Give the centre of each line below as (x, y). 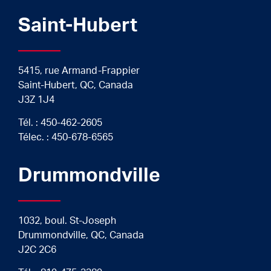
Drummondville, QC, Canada (81, 235)
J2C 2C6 (37, 250)
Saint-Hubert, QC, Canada (76, 85)
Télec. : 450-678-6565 (66, 138)
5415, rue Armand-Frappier (79, 70)
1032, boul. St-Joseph (67, 220)
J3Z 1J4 (36, 100)
